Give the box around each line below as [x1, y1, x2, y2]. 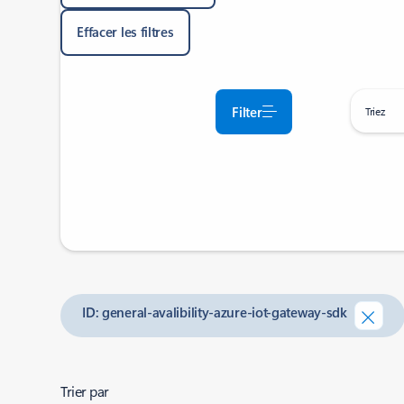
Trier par [60, 381, 109, 400]
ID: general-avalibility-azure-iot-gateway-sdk [82, 303, 347, 321]
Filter [232, 103, 262, 121]
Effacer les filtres [77, 23, 174, 41]
